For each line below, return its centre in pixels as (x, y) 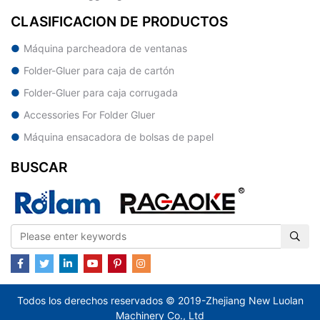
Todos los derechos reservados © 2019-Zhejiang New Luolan (160, 300)
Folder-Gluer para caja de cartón (99, 70)
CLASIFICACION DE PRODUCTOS (119, 21)
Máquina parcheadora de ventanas (105, 48)
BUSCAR (39, 167)
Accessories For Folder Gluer (89, 114)
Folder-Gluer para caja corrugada (101, 92)
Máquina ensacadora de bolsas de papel (119, 136)
